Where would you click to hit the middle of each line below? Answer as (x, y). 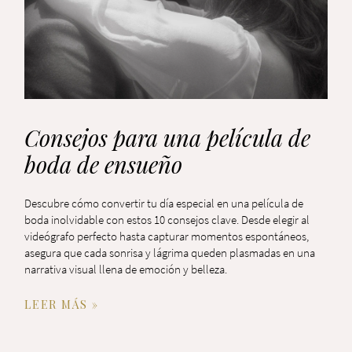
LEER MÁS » (62, 305)
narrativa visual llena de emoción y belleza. (126, 269)
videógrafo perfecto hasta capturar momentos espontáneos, (167, 236)
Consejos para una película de (168, 138)
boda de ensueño (104, 165)
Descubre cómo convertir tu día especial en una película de (164, 203)
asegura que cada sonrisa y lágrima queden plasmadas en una (170, 253)
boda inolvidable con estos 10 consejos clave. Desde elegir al (167, 220)
